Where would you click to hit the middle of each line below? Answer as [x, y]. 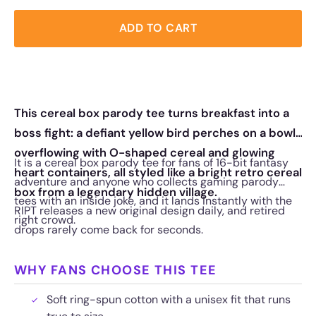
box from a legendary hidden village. [116, 192]
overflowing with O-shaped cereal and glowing [145, 152]
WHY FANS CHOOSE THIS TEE [116, 270]
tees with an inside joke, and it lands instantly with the [153, 200]
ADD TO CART [158, 28]
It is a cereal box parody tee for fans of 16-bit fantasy [151, 162]
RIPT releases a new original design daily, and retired [150, 210]
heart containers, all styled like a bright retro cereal [158, 172]
